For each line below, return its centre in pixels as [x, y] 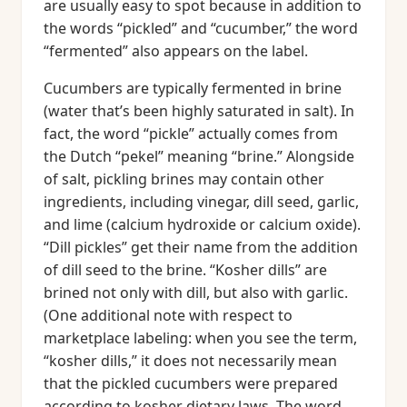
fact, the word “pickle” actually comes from [191, 134]
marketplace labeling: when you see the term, [200, 338]
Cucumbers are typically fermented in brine [193, 88]
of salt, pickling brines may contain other [184, 179]
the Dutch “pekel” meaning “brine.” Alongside [199, 156]
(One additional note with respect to [168, 315]
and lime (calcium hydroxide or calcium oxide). [202, 224]
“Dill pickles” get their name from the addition [201, 247]
